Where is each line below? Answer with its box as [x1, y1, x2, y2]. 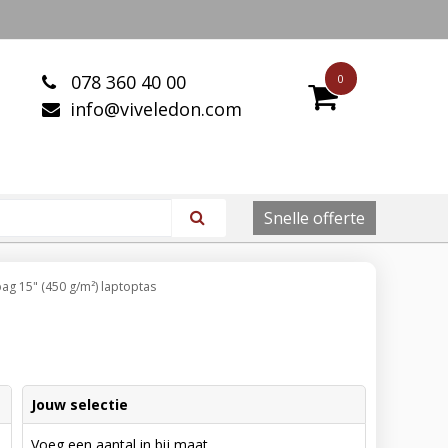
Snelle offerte [264, 207, 365, 229]
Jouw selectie [30, 395, 128, 415]
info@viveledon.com [69, 97, 242, 121]
